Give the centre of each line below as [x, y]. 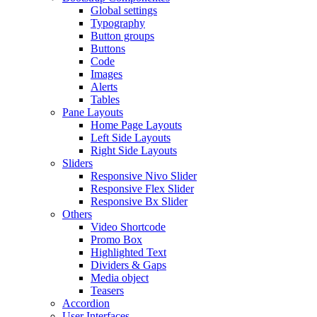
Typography [118, 23]
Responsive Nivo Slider [144, 176]
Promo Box [116, 240]
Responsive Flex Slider [142, 189]
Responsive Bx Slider [139, 201]
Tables [105, 99]
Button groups [122, 36]
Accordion [86, 303]
